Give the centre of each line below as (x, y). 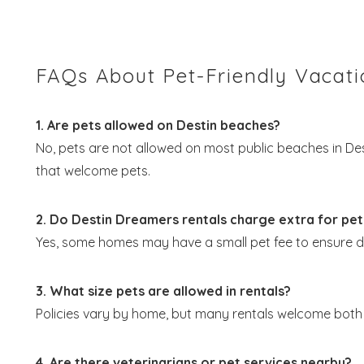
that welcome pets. (93, 170)
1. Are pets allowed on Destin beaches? (158, 125)
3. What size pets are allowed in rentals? (163, 290)
